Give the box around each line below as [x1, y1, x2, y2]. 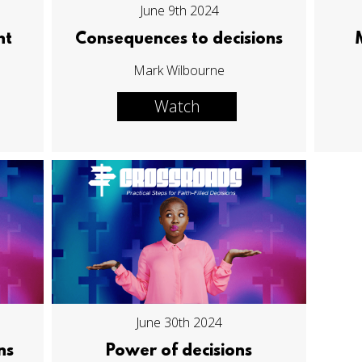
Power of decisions [106, 342, 253, 360]
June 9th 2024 [139, 2, 219, 20]
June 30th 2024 [136, 313, 223, 331]
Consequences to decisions [75, 31, 284, 49]
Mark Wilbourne [133, 61, 225, 80]
